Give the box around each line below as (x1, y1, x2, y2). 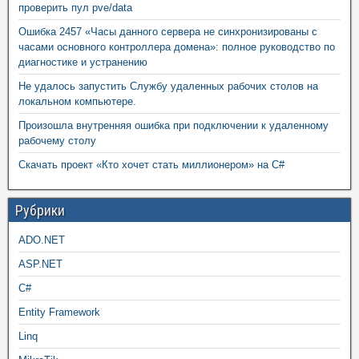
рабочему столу (18, 134, 96, 147)
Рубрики (15, 201, 65, 219)
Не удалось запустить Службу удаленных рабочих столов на (18, 79, 318, 92)
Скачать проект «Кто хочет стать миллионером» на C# (18, 158, 284, 171)
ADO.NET (18, 233, 65, 246)
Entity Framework (18, 305, 100, 318)
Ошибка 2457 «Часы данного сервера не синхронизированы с (18, 25, 317, 38)
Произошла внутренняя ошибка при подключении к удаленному (18, 119, 329, 131)
